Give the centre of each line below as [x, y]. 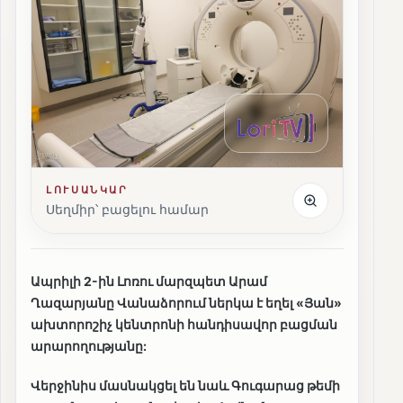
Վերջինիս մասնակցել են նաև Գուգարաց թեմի [185, 386]
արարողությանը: [89, 346]
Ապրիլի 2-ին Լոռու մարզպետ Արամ [149, 282]
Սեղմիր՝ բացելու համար [127, 210]
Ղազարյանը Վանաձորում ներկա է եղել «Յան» [186, 303]
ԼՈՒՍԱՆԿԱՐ [87, 190]
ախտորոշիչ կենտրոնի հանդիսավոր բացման [184, 325]
